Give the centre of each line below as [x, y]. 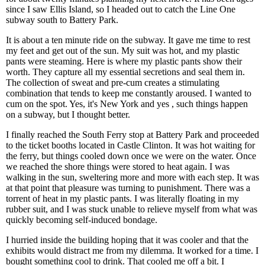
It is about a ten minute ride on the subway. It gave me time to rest [128, 40]
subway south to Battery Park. [62, 20]
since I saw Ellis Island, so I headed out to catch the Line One [121, 9]
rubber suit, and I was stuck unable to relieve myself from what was [132, 209]
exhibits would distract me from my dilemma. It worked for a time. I [132, 251]
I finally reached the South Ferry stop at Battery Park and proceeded [132, 135]
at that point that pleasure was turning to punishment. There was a [128, 188]
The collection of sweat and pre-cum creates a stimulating [113, 83]
